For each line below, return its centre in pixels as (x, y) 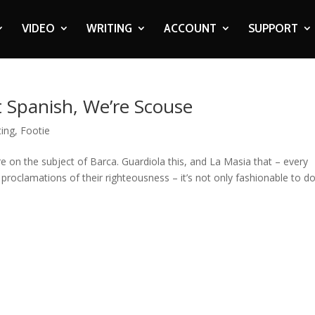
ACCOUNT (190, 28)
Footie (36, 130)
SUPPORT (273, 28)
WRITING (109, 28)
